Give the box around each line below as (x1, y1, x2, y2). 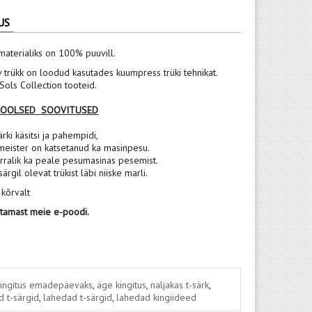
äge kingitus (96, 279, 146, 291)
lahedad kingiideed (116, 291, 196, 304)
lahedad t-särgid (42, 291, 112, 304)
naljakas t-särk (150, 279, 209, 291)
